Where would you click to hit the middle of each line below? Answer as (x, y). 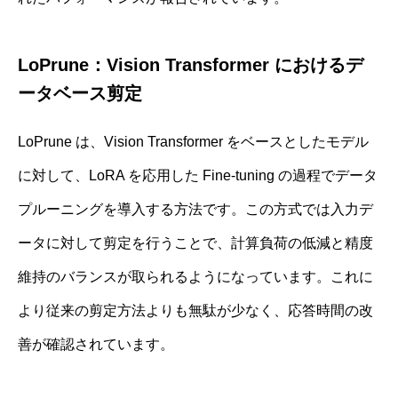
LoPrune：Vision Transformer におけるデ (191, 64)
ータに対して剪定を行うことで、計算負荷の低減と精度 (195, 243)
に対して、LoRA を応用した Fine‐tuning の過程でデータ (198, 175)
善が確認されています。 (96, 344)
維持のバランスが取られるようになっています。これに (195, 276)
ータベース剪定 (80, 93)
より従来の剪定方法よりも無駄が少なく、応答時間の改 (195, 310)
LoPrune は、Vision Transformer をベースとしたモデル (193, 141)
